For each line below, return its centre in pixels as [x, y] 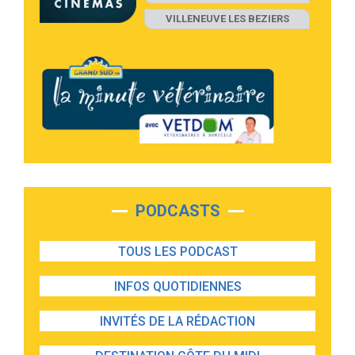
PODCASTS [177, 211]
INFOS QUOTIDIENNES [177, 287]
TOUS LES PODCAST [177, 252]
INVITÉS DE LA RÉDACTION [177, 322]
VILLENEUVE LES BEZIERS [227, 19]
